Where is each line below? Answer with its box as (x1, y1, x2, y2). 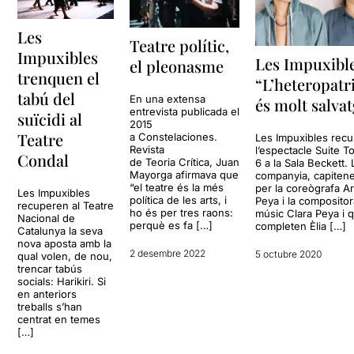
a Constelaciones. (130, 130, 218, 144)
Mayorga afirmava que (130, 168, 239, 182)
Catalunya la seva (17, 224, 104, 237)
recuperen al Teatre (17, 198, 115, 212)
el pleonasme (130, 55, 224, 77)
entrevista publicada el (130, 105, 240, 119)
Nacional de (17, 211, 76, 224)
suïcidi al (17, 107, 83, 130)
